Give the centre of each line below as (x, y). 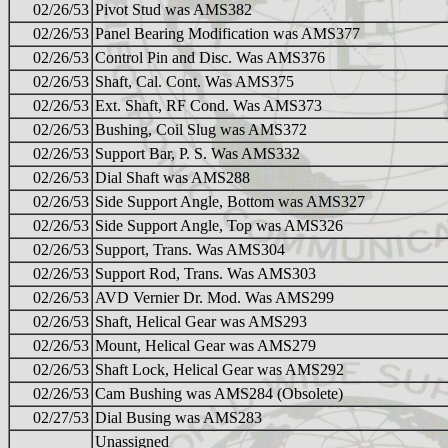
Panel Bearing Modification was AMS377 (227, 34)
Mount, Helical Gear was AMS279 (205, 346)
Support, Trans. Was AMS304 (190, 250)
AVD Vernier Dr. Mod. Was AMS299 (214, 298)
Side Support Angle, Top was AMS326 (219, 226)
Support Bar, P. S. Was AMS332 (197, 154)
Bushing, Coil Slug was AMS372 (201, 130)
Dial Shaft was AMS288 (172, 178)
